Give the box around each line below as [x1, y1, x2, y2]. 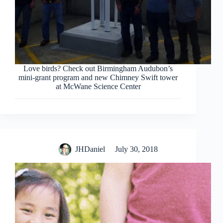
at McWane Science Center [55, 82, 141, 91]
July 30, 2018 [114, 145, 158, 154]
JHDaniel [75, 145, 105, 154]
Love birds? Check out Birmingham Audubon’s [23, 64, 173, 73]
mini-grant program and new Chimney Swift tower [18, 73, 178, 82]
